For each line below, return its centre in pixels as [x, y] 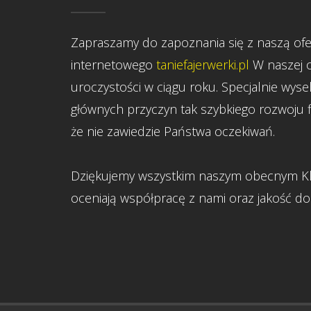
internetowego [114, 65]
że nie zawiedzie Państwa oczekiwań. [173, 131]
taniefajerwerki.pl [203, 65]
